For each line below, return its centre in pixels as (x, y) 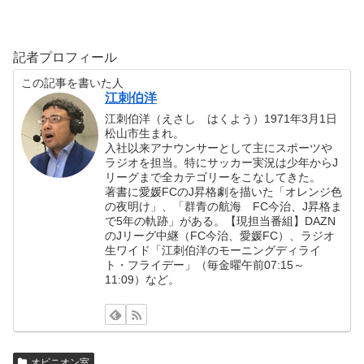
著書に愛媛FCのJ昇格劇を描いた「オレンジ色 (224, 192)
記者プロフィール (65, 58)
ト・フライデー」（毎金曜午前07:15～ (205, 265)
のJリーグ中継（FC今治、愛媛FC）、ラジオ (220, 236)
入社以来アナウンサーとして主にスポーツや (219, 148)
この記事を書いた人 (73, 83)
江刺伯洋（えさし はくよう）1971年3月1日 (221, 119)
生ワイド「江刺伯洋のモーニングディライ (213, 251)
